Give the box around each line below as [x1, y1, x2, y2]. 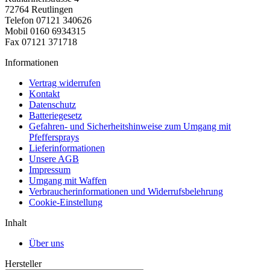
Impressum [29, 164, 71, 175]
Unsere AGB [29, 153, 79, 164]
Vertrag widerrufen [29, 77, 101, 88]
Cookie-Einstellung [29, 196, 102, 207]
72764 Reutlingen [5, 4, 73, 14]
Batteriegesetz [29, 110, 82, 121]
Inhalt [5, 217, 27, 228]
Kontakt [29, 88, 60, 99]
